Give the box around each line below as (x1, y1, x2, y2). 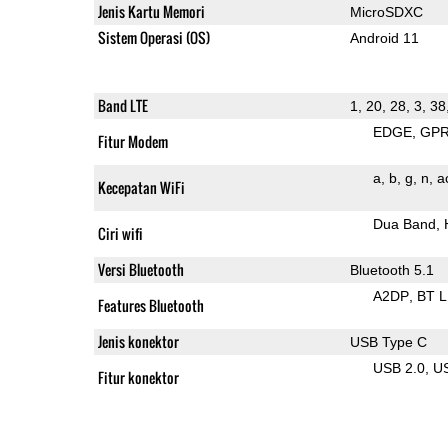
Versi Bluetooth (97, 258, 184, 280)
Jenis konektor (97, 330, 179, 352)
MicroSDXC (349, 3, 423, 20)
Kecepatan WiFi (97, 176, 185, 198)
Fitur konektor (97, 366, 179, 388)
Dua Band (372, 215, 436, 232)
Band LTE (97, 94, 148, 116)
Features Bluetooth (97, 294, 204, 316)
